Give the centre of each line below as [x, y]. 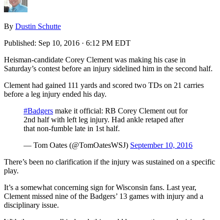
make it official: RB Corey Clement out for [120, 110]
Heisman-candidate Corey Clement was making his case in [95, 59]
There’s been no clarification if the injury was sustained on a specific [110, 162]
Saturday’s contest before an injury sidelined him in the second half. [108, 68]
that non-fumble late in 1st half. [72, 128]
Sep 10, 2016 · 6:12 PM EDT [84, 43]
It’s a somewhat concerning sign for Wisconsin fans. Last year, [100, 187]
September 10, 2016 [161, 145]
